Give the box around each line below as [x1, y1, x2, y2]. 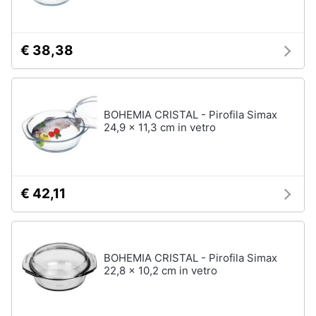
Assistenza [11, 7, 66, 20]
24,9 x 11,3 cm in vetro [104, 121, 216, 134]
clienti [11, 20, 42, 33]
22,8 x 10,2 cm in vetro [104, 264, 217, 277]
